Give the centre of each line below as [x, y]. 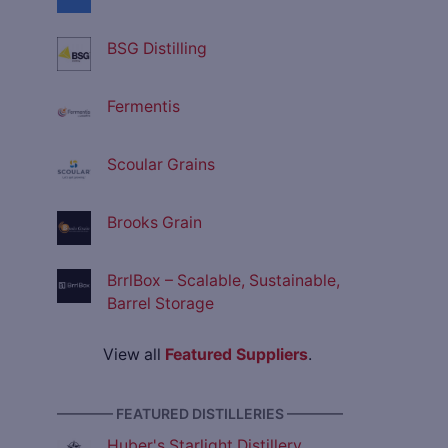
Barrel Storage [160, 304]
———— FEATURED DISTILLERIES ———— [200, 414]
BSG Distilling [157, 49]
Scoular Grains [161, 165]
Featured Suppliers [236, 355]
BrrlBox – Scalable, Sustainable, [223, 281]
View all [134, 355]
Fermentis [143, 107]
